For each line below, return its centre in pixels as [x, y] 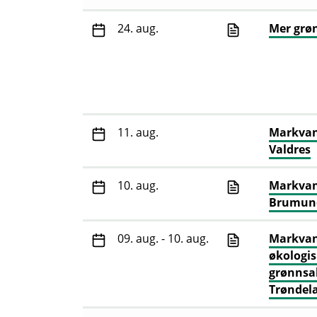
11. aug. [138, 133]
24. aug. [138, 29]
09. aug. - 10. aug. [163, 239]
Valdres [290, 150]
